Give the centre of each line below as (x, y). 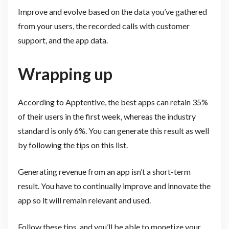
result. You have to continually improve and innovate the (114, 186)
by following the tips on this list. (73, 145)
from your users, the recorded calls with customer (104, 26)
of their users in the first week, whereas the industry (107, 117)
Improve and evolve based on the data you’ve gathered (112, 11)
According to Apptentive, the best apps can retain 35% (113, 102)
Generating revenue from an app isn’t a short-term (104, 172)
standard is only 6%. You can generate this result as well (113, 131)
